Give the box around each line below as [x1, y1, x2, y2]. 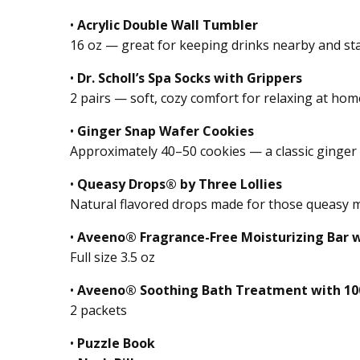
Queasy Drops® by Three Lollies [77, 175, 282, 194]
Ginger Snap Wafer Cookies [77, 122, 254, 141]
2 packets [70, 301, 127, 320]
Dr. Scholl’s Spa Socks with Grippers [77, 69, 302, 88]
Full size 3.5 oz [70, 248, 155, 267]
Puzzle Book [77, 334, 155, 353]
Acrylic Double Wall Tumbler [77, 16, 258, 35]
